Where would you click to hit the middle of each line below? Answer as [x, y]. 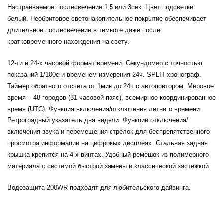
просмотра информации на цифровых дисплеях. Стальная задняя [108, 143]
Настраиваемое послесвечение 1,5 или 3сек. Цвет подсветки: [101, 7]
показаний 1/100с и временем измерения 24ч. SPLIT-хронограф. [104, 75]
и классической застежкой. [169, 166]
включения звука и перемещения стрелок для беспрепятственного [109, 132]
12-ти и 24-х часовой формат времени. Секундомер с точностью [105, 63]
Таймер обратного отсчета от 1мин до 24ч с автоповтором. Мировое [111, 86]
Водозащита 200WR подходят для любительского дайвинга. [99, 188]
